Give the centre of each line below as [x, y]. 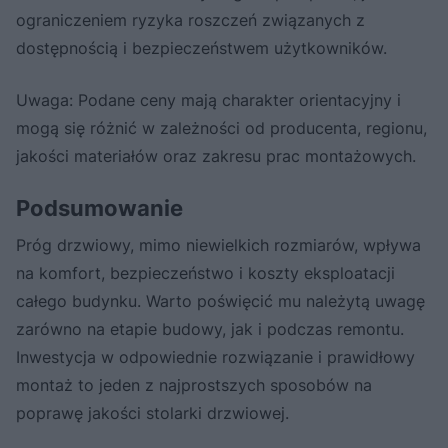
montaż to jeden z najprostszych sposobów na [194, 384]
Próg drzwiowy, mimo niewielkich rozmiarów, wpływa [218, 244]
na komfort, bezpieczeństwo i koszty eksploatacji [205, 272]
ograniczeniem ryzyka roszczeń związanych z [190, 19]
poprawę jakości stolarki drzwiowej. [152, 412]
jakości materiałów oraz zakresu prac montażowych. [216, 155]
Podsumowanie [99, 207]
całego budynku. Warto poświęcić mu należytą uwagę [220, 300]
